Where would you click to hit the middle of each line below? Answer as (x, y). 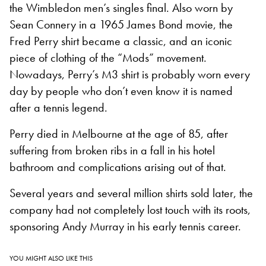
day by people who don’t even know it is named (121, 91)
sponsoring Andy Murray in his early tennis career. (125, 227)
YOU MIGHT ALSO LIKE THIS (51, 259)
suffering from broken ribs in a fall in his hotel (112, 151)
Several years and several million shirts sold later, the (131, 193)
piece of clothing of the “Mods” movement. (108, 58)
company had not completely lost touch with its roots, (130, 210)
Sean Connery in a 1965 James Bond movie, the (121, 25)
